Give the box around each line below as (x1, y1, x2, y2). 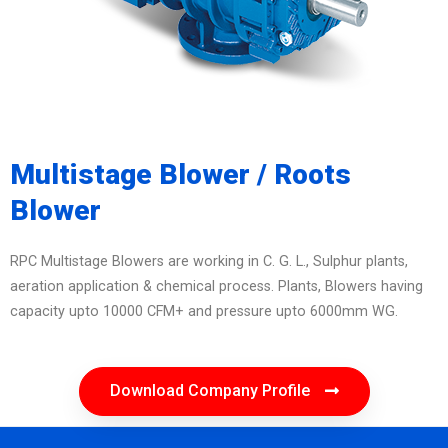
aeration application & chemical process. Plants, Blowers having (10, 277, 423, 295)
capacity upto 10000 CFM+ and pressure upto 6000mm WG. (10, 302, 398, 320)
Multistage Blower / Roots (10, 157, 351, 191)
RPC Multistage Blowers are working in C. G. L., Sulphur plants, (10, 252, 408, 270)
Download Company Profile (109, 380, 310, 400)
